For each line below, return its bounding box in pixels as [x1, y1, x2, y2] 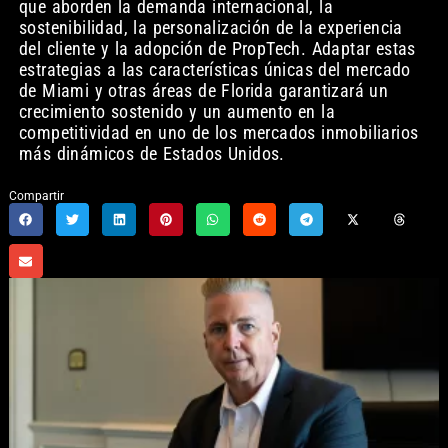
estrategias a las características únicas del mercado [18, 59, 411, 81]
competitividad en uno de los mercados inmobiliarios [18, 122, 419, 144]
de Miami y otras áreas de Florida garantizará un [18, 80, 389, 102]
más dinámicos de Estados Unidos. [18, 143, 285, 165]
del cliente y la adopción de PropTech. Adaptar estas [18, 38, 416, 60]
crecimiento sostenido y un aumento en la [18, 101, 335, 123]
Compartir [8, 188, 64, 203]
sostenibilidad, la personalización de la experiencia [18, 17, 403, 39]
